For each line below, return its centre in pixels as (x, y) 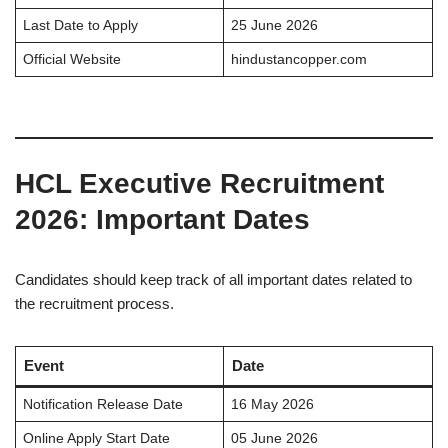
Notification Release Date (102, 404)
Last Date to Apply (80, 25)
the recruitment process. (94, 303)
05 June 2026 (274, 438)
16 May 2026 (272, 404)
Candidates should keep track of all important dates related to (213, 279)
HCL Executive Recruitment (199, 183)
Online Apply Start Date (96, 438)
